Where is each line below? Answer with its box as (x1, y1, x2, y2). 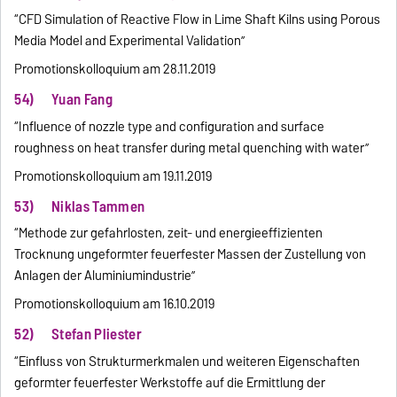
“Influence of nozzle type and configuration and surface (14, 115, 325, 137)
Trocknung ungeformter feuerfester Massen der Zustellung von (14, 244, 367, 266)
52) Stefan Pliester (14, 322, 142, 347)
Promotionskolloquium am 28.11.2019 (14, 58, 216, 80)
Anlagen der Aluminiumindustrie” (14, 265, 196, 287)
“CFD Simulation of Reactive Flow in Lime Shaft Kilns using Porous (14, 8, 381, 30)
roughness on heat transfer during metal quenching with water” (14, 136, 370, 159)
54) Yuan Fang (14, 86, 113, 112)
